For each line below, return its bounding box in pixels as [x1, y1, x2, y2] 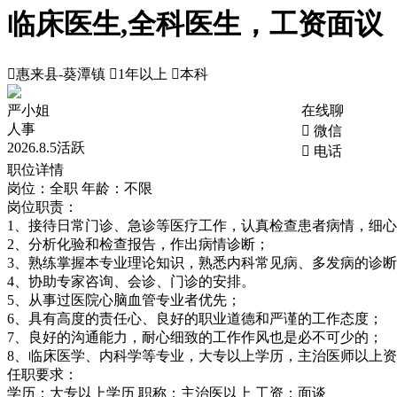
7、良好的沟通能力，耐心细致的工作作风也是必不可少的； [7, 329, 386, 345]
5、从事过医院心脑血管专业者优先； [7, 292, 245, 307]
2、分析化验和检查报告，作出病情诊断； [7, 236, 273, 252]
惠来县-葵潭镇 [16, 66, 105, 82]
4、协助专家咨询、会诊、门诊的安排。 [7, 273, 259, 289]
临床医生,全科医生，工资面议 [7, 8, 390, 41]
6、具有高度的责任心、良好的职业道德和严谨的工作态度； [7, 310, 386, 326]
